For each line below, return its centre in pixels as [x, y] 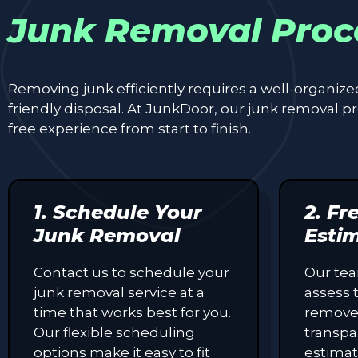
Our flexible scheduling [114, 332]
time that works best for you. [132, 312]
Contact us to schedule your [131, 272]
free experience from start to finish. [129, 128]
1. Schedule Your [118, 212]
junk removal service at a [119, 292]
